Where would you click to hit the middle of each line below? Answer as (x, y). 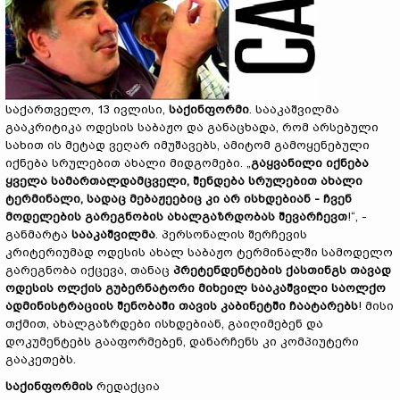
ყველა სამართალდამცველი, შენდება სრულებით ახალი (184, 181)
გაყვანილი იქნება (310, 163)
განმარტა (38, 234)
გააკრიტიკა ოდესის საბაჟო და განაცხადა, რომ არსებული (192, 127)
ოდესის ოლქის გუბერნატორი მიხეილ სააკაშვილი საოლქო (196, 288)
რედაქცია (126, 386)
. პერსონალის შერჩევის (231, 234)
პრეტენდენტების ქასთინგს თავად (282, 270)
